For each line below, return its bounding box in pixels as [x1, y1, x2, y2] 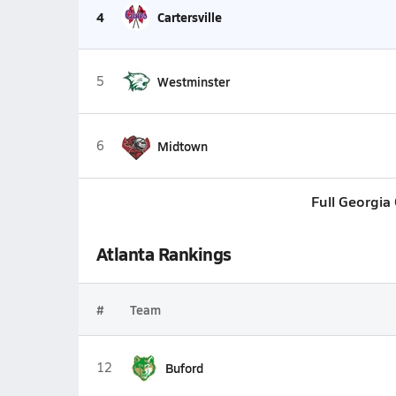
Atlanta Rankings [95, 241, 232, 266]
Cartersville [156, 8, 222, 26]
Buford [164, 359, 203, 377]
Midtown [156, 137, 208, 155]
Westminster [156, 72, 230, 90]
